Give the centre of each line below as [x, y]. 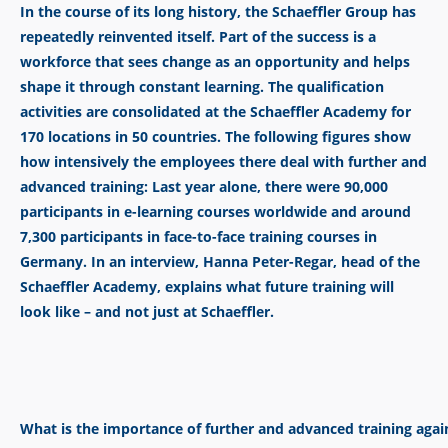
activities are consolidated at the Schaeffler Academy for [215, 111]
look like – [55, 311]
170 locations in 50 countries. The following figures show [215, 136]
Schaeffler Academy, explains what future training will [207, 286]
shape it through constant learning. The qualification [202, 86]
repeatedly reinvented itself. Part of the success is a [198, 36]
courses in [342, 236]
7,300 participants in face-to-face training [161, 236]
